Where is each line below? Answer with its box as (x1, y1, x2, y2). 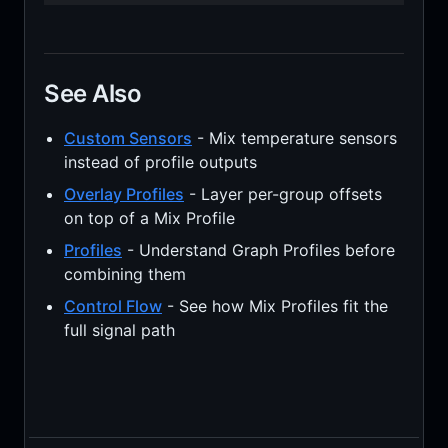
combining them (63, 263, 186, 284)
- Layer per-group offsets (183, 183, 382, 204)
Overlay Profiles (63, 183, 184, 204)
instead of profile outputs (63, 151, 257, 172)
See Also (43, 78, 142, 108)
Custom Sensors (63, 127, 192, 148)
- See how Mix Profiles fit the (161, 295, 388, 316)
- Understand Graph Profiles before (121, 239, 395, 260)
